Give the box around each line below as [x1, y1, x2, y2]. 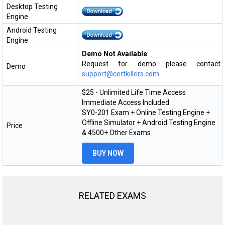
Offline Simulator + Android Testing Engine [82, 118, 215, 127]
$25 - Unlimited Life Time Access [82, 88, 186, 96]
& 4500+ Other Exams [82, 128, 151, 137]
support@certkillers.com [82, 69, 159, 78]
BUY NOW [92, 149, 124, 157]
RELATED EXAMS [79, 190, 146, 201]
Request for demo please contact [82, 59, 220, 68]
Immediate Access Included [82, 98, 169, 106]
